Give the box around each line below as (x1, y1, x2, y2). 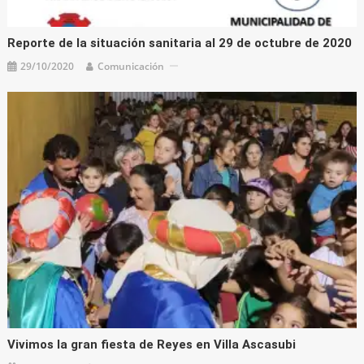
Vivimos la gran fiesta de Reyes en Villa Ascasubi (7, 337, 297, 353)
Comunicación (97, 58, 165, 73)
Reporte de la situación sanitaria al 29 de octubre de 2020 (7, 35, 353, 50)
